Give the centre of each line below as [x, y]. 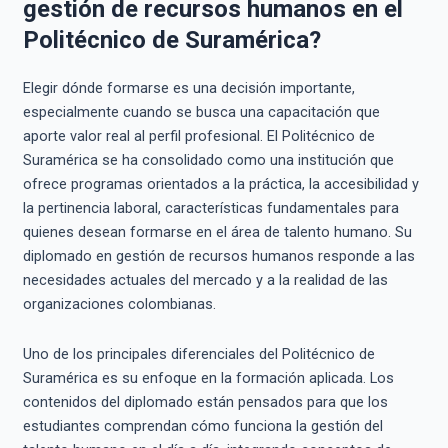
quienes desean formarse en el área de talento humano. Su [217, 232]
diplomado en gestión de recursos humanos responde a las [218, 256]
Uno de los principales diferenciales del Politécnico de [198, 353]
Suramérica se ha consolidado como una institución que [208, 160]
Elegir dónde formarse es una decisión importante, [188, 88]
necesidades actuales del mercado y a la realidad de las [205, 280]
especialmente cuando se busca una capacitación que [201, 112]
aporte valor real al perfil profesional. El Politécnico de [198, 136]
